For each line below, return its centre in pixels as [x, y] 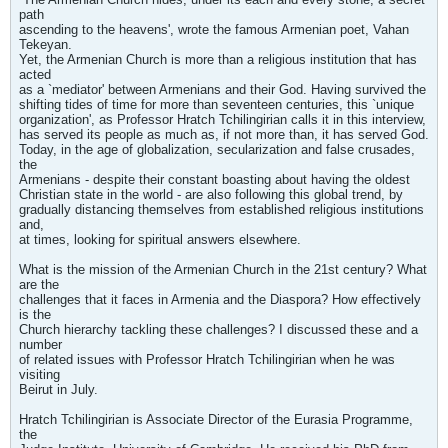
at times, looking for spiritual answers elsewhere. [160, 239]
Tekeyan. [45, 44]
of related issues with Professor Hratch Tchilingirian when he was [207, 359]
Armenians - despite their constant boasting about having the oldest [214, 179]
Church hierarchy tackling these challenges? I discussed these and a [218, 329]
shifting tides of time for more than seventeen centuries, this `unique [216, 104]
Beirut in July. [58, 389]
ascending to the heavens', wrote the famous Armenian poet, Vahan [214, 29]
